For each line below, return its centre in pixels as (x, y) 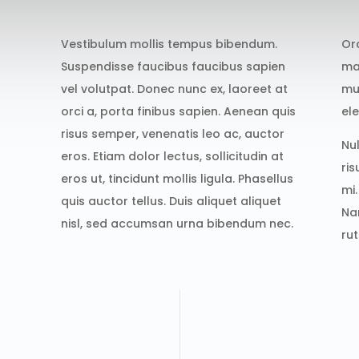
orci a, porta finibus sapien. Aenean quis (179, 111)
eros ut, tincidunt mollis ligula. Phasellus (177, 178)
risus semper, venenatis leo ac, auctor (173, 133)
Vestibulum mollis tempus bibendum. (169, 44)
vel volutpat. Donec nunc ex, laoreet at (175, 89)
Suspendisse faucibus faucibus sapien (173, 66)
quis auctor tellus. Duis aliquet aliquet (171, 201)
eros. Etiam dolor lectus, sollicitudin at (173, 156)
